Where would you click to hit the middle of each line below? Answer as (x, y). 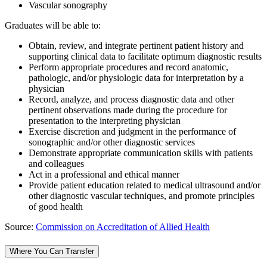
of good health (56, 206)
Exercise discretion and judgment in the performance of (132, 131)
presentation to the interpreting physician (105, 120)
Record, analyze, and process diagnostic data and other (131, 99)
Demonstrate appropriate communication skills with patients (141, 153)
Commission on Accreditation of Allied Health (123, 226)
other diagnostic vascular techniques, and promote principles (142, 195)
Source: (19, 226)
